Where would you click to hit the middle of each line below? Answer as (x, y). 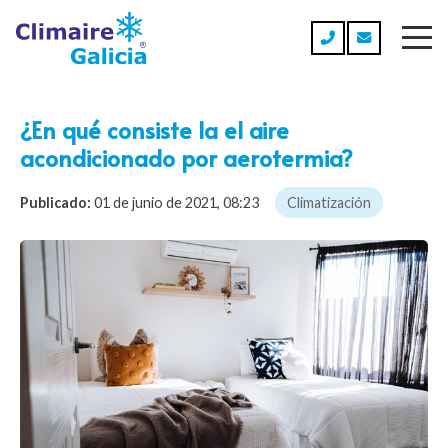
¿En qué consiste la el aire (154, 129)
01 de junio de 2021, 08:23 (176, 203)
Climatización (329, 203)
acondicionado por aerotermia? (186, 157)
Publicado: (55, 203)
